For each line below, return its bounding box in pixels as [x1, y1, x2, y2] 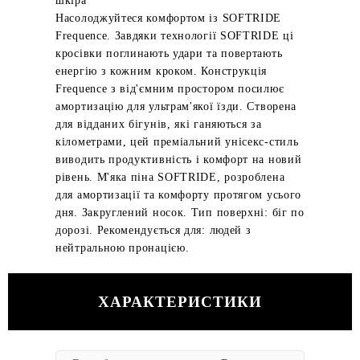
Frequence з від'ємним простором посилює [55, 83, 284, 95]
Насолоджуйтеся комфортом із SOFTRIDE [55, 12, 282, 24]
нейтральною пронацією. [55, 242, 190, 254]
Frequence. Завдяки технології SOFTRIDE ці [55, 30, 294, 42]
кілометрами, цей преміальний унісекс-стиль [55, 136, 299, 148]
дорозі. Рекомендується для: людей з [55, 224, 252, 236]
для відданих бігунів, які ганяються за [55, 118, 262, 130]
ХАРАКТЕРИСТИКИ [98, 293, 262, 310]
